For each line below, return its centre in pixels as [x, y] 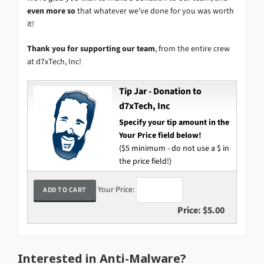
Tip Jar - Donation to [160, 91]
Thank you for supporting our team [91, 48]
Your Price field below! [160, 135]
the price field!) [145, 161]
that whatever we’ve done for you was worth [155, 11]
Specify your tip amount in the [174, 122]
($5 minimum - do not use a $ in [174, 148]
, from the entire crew [192, 48]
